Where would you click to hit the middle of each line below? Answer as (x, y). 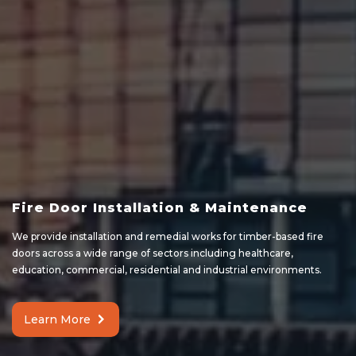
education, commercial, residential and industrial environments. (167, 270)
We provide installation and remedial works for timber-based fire (168, 237)
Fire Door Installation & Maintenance (160, 208)
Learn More (57, 320)
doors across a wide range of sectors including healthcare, (153, 253)
